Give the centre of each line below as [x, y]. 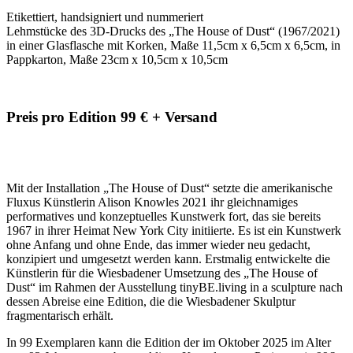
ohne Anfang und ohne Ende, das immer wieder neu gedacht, [158, 245]
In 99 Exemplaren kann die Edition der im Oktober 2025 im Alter [169, 343]
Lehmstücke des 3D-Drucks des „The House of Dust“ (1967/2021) [175, 31]
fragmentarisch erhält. [61, 316]
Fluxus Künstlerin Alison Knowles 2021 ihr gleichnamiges [152, 203]
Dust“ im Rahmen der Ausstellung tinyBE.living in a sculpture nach [175, 288]
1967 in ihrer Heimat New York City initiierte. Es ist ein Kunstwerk [174, 231]
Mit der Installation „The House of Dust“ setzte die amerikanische [169, 188]
